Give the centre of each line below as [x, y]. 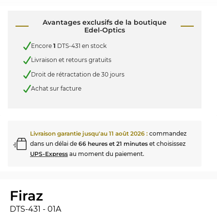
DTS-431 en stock [81, 46]
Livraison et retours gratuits [71, 60]
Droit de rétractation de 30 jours [78, 74]
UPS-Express [49, 154]
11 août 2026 [127, 133]
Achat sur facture [56, 89]
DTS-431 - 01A [35, 209]
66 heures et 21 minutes [113, 144]
